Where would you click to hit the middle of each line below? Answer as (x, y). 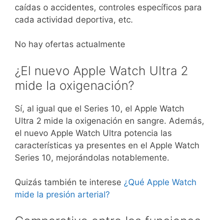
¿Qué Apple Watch (160, 182)
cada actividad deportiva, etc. (74, 19)
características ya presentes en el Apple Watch (107, 145)
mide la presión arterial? (62, 195)
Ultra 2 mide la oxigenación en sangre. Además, (110, 121)
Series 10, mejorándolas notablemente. (92, 157)
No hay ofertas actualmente (70, 44)
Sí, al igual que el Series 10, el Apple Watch (99, 108)
